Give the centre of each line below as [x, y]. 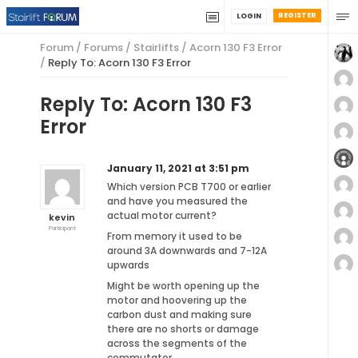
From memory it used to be [174, 236]
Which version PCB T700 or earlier [189, 187]
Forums [103, 48]
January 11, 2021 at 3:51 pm [178, 168]
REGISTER [297, 15]
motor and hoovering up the [177, 300]
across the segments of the [177, 343]
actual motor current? [161, 215]
